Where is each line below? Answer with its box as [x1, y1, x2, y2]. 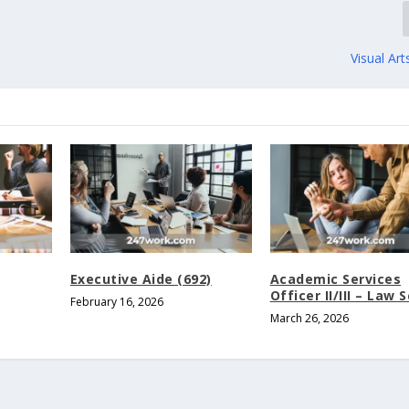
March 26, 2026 [269, 309, 349, 326]
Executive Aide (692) [69, 269, 212, 288]
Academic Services [269, 269, 402, 288]
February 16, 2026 [69, 293, 163, 309]
